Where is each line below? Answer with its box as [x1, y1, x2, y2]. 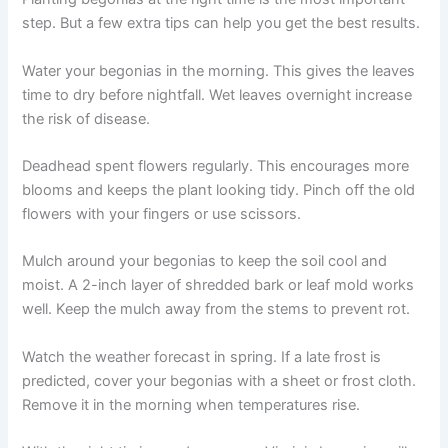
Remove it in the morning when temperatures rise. [22, 395, 361, 414]
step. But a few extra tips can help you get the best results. [22, 14, 421, 33]
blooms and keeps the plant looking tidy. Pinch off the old [22, 180, 416, 199]
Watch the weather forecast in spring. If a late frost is [22, 347, 382, 366]
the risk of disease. [22, 109, 151, 128]
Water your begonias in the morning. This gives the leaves [22, 61, 416, 80]
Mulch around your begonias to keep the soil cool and [22, 252, 388, 271]
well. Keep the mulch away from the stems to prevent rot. [22, 300, 411, 319]
